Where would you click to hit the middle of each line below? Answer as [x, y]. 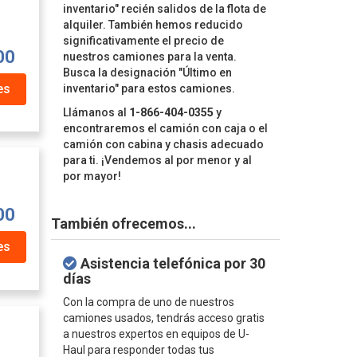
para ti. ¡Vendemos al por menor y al [157, 160]
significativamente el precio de [143, 41]
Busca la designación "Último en [147, 73]
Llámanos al [96, 112]
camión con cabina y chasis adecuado [163, 144]
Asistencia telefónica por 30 [171, 263]
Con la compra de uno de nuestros [148, 302]
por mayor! [92, 176]
